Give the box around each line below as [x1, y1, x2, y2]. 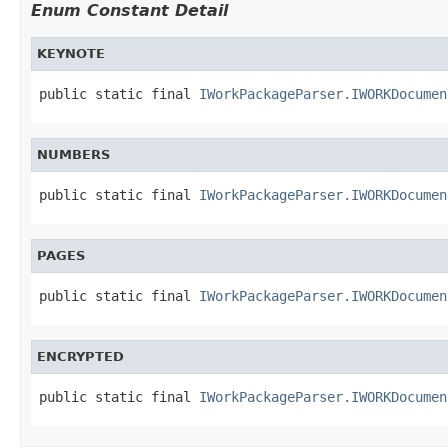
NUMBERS [37, 146, 110, 162]
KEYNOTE [37, 45, 105, 61]
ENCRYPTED [37, 348, 124, 364]
